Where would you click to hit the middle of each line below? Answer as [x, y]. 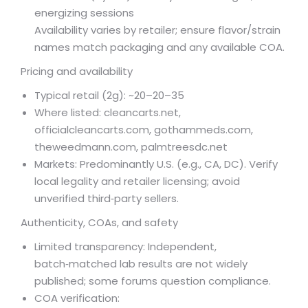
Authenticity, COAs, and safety [99, 223]
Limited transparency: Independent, [125, 247]
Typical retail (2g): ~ [84, 96]
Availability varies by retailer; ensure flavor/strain [157, 30]
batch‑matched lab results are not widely [141, 264]
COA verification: [77, 298]
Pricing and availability [77, 71]
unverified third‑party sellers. [107, 199]
